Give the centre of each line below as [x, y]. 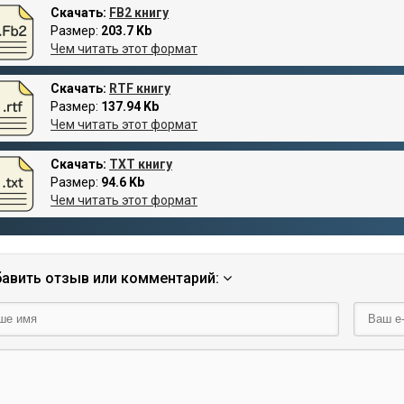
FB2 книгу [139, 13]
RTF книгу [140, 89]
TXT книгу [141, 165]
